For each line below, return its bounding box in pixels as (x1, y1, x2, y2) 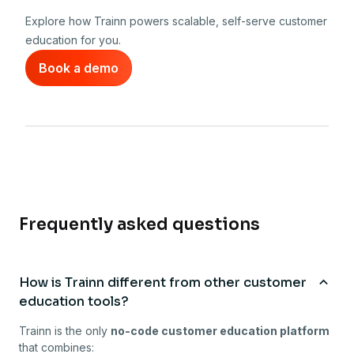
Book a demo (39, 60, 119, 77)
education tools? (19, 293, 129, 311)
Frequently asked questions (19, 214, 260, 235)
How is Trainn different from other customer (19, 274, 307, 292)
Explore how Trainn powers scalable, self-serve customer (25, 14, 327, 28)
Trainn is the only (19, 324, 111, 338)
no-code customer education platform (111, 324, 330, 338)
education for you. (25, 33, 121, 47)
